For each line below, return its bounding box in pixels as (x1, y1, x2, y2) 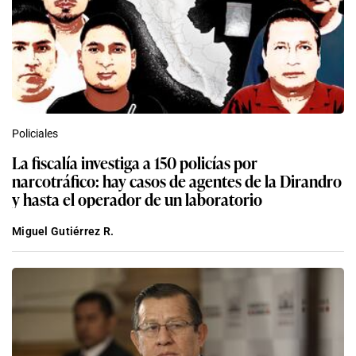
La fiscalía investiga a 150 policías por (12, 149, 257, 174)
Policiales (12, 126, 58, 140)
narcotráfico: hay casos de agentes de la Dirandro (12, 168, 342, 192)
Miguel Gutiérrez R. (12, 224, 114, 238)
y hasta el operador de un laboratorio (12, 186, 262, 211)
